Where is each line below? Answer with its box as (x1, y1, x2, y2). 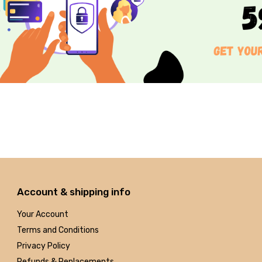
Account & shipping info (17, 185, 130, 198)
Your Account (17, 209, 68, 219)
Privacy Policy (17, 240, 70, 251)
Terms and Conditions (17, 225, 99, 235)
